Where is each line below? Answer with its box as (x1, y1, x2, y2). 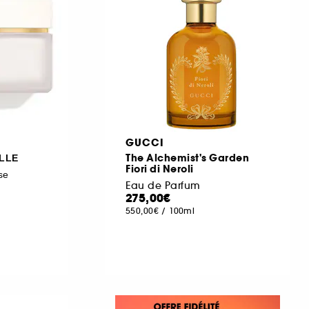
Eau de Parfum (126, 179, 201, 192)
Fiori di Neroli (126, 161, 194, 176)
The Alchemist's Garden (126, 150, 249, 165)
